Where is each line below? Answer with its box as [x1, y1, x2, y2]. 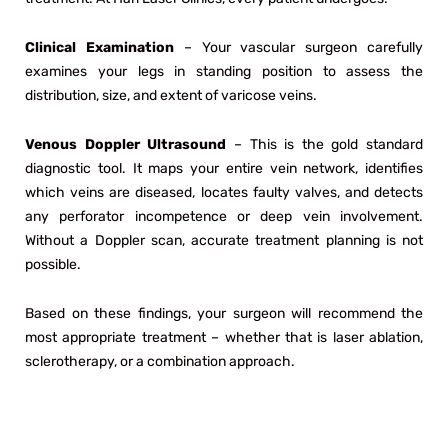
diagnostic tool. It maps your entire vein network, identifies [25, 159, 423, 177]
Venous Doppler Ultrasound [25, 135, 227, 153]
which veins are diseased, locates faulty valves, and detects [25, 183, 423, 201]
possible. [25, 255, 81, 273]
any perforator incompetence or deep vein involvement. [25, 207, 423, 225]
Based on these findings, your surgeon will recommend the [25, 304, 423, 322]
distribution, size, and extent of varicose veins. [25, 86, 317, 104]
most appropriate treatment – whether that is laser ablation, [25, 328, 423, 346]
